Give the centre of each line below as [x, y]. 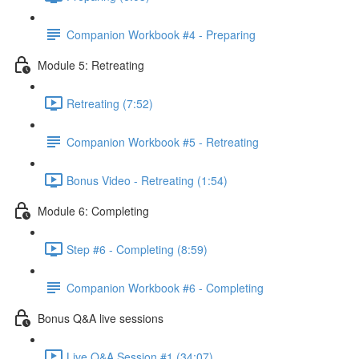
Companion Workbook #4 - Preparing [161, 34]
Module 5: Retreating [91, 65]
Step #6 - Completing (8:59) [137, 249]
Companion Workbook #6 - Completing [165, 287]
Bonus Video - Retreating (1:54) [147, 180]
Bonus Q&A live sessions [101, 318]
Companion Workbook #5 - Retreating [163, 141]
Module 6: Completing [93, 210]
